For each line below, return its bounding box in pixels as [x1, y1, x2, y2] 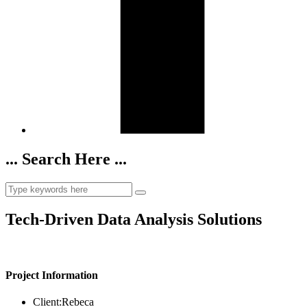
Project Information [5, 269, 98, 282]
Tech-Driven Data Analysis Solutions [5, 210, 262, 228]
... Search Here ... [5, 150, 127, 169]
